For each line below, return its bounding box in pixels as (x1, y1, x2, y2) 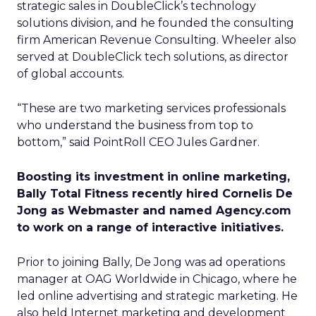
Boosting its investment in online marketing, (17, 170, 290, 183)
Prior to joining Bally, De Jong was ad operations (17, 255, 285, 269)
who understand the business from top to (17, 119, 253, 132)
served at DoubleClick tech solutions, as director (17, 50, 288, 63)
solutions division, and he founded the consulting (17, 16, 294, 30)
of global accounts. (17, 67, 124, 80)
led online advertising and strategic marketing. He (17, 289, 298, 303)
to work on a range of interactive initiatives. (17, 221, 284, 234)
